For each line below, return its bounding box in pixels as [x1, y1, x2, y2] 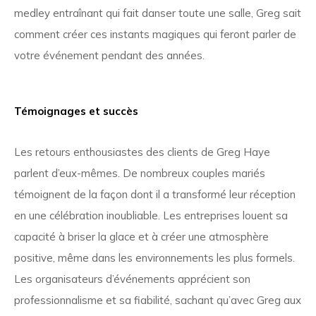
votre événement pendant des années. [14, 49, 205, 63]
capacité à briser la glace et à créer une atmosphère [14, 229, 269, 243]
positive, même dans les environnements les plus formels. [14, 250, 295, 265]
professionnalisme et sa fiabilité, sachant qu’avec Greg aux [14, 293, 301, 307]
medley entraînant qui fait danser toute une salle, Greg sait [14, 6, 301, 20]
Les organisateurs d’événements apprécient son [14, 272, 250, 286]
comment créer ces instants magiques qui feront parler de [14, 28, 296, 42]
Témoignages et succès [14, 104, 138, 118]
